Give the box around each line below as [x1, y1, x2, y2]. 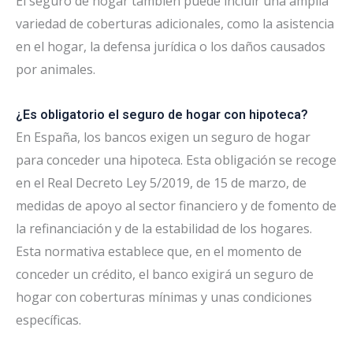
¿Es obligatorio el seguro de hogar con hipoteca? [16, 106, 308, 122]
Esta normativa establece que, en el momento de [16, 242, 302, 260]
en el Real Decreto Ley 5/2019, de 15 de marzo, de [16, 173, 307, 191]
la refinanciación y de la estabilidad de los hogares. [16, 219, 312, 237]
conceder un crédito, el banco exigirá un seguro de [16, 265, 314, 283]
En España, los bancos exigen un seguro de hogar [16, 128, 310, 146]
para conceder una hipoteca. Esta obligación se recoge [16, 150, 336, 169]
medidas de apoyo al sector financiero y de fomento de [16, 196, 336, 214]
